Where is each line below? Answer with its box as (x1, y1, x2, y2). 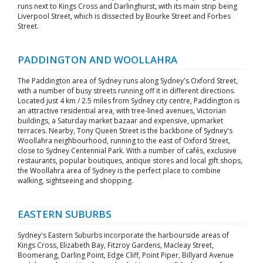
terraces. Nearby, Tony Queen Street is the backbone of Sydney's (18, 126, 232, 136)
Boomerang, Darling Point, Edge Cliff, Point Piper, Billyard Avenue (18, 250, 234, 260)
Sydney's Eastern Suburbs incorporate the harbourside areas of (18, 230, 229, 240)
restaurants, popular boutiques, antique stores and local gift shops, (18, 156, 242, 166)
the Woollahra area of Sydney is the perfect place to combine (18, 166, 221, 176)
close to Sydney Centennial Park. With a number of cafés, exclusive (18, 146, 237, 156)
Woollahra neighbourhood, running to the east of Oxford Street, (18, 136, 230, 146)
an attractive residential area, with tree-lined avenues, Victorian (18, 106, 226, 116)
